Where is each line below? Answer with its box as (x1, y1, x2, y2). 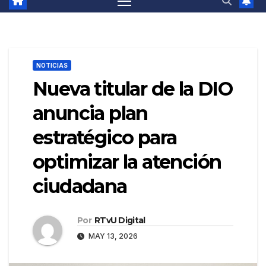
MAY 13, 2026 (87, 232, 138, 241)
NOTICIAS (36, 62, 68, 69)
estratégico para (33, 126, 177, 150)
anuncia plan (33, 102, 148, 125)
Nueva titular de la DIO (33, 77, 233, 101)
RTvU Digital (94, 215, 145, 226)
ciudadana (33, 175, 127, 198)
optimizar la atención (33, 150, 221, 174)
